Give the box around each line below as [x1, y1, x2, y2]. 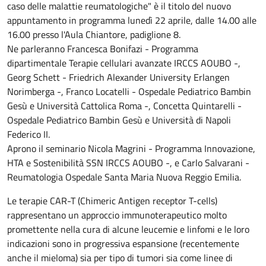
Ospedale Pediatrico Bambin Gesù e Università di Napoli [7, 112, 231, 127]
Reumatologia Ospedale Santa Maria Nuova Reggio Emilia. [7, 169, 241, 184]
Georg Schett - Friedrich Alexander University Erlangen [7, 69, 230, 84]
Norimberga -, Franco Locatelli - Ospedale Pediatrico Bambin [7, 84, 251, 99]
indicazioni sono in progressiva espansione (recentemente [7, 236, 239, 251]
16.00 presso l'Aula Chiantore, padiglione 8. [7, 27, 183, 42]
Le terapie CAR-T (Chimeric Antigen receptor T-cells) [7, 193, 217, 208]
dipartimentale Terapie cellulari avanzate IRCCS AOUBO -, [7, 55, 240, 70]
